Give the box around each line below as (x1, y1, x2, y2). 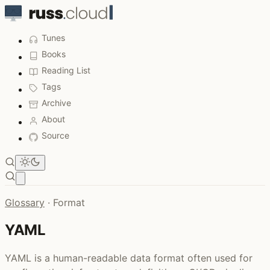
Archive (42, 98, 71, 108)
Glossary (5, 196, 45, 209)
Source (42, 130, 69, 140)
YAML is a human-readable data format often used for (5, 251, 253, 264)
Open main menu (20, 173, 86, 183)
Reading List (42, 65, 90, 75)
